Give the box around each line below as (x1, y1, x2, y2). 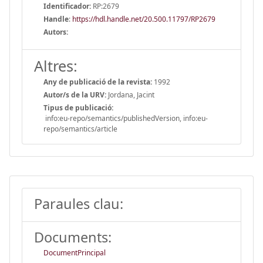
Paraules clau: (34, 194, 123, 213)
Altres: (34, 55, 77, 76)
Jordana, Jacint (106, 89, 154, 100)
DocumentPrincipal (43, 247, 106, 258)
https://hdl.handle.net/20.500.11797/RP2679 (72, 14, 215, 24)
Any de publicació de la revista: (43, 76, 152, 87)
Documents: (34, 227, 112, 247)
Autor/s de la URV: (43, 89, 106, 100)
